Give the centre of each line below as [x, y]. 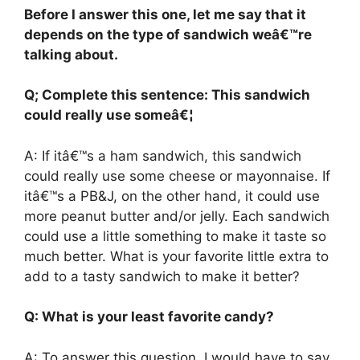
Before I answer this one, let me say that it [165, 14]
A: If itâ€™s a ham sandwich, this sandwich [163, 155]
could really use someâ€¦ [109, 115]
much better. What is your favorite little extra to [176, 256]
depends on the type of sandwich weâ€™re [168, 34]
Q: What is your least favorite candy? [149, 317]
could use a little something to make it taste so [175, 236]
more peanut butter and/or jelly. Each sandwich [177, 216]
